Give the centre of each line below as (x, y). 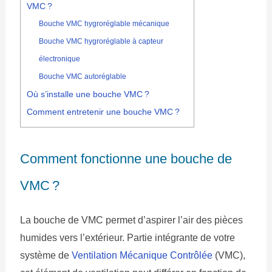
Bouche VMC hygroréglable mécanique (104, 24)
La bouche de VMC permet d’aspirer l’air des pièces (131, 220)
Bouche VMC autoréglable (83, 77)
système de (46, 256)
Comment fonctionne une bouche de (126, 159)
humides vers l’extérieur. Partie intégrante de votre (127, 238)
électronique (60, 59)
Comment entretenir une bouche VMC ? (103, 112)
